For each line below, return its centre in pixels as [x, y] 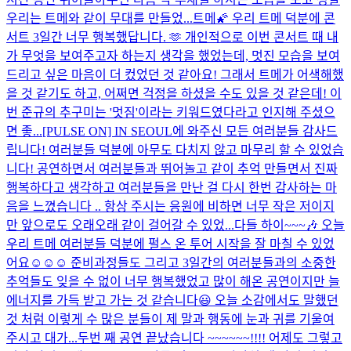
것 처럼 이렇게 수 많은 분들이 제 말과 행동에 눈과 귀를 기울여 [170, 319]
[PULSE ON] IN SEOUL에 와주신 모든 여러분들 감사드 [190, 131]
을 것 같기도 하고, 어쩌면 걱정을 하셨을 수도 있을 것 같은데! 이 [174, 93]
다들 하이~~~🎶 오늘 [289, 225]
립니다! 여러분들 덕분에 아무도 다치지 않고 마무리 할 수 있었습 [175, 150]
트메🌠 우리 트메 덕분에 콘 [264, 18]
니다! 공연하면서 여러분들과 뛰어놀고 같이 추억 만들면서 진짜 [172, 168]
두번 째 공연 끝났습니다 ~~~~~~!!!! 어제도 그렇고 [210, 338]
